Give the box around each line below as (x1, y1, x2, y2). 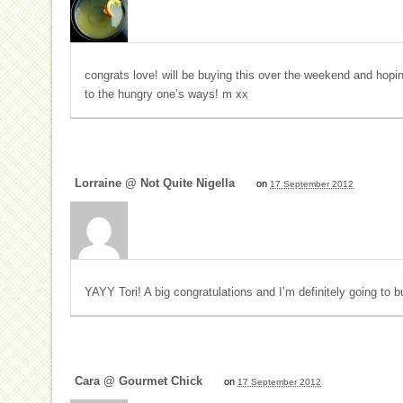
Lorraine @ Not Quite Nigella (75, 176, 235, 191)
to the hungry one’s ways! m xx (85, 87, 248, 102)
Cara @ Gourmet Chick (75, 374, 202, 389)
